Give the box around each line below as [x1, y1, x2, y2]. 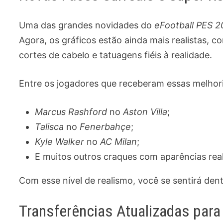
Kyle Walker [35, 136, 85, 147]
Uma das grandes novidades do [19, 19, 155, 30]
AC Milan [100, 136, 137, 147]
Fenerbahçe [80, 121, 131, 132]
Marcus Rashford [35, 106, 108, 117]
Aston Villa [123, 106, 168, 117]
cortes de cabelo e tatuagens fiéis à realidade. [19, 49, 213, 60]
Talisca [35, 121, 64, 132]
